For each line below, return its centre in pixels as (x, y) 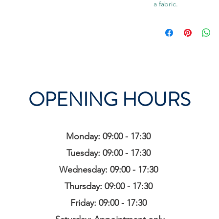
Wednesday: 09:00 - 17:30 (109, 170)
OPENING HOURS (109, 100)
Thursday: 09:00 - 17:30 (109, 186)
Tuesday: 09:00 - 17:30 (109, 153)
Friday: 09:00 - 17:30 (109, 203)
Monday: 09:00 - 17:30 (109, 137)
